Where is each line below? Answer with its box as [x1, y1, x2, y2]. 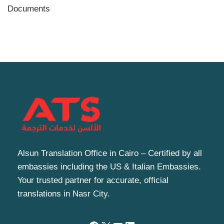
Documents [7, 4, 50, 14]
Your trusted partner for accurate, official [17, 175, 168, 185]
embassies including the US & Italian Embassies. [17, 162, 201, 172]
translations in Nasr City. [17, 189, 110, 199]
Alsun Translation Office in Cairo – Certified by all [17, 148, 202, 158]
